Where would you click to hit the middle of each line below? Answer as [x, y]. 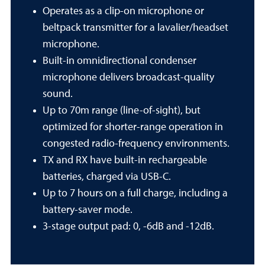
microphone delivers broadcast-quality [128, 77]
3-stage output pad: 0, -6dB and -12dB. [128, 227]
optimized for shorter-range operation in [133, 127]
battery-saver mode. [88, 210]
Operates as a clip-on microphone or [123, 11]
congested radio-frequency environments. [136, 144]
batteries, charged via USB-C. [107, 177]
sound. [58, 94]
